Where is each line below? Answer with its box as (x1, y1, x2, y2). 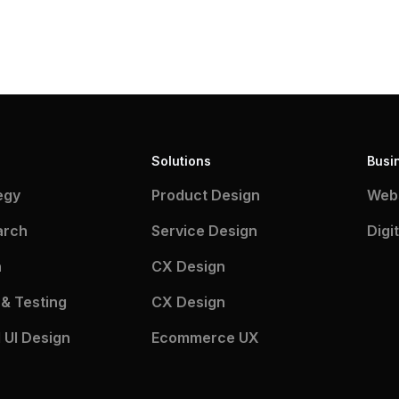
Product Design (151, 186, 260, 204)
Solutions (151, 153, 211, 168)
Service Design (151, 222, 257, 240)
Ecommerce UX (151, 329, 259, 346)
